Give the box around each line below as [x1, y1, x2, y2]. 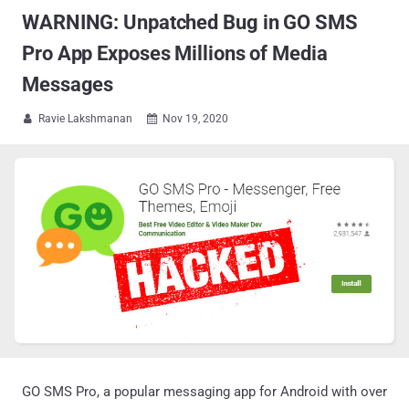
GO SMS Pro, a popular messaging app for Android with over [22, 383, 387, 400]
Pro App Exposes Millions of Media [22, 42, 328, 65]
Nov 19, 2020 [163, 112, 228, 125]
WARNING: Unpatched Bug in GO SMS [22, 11, 358, 34]
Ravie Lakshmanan [38, 112, 132, 125]
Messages [22, 73, 114, 96]
